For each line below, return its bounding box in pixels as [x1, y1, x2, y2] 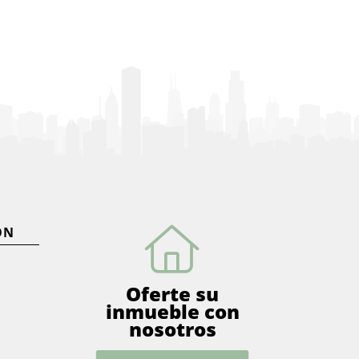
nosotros [128, 316, 216, 342]
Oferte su [126, 280, 220, 307]
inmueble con [105, 298, 240, 325]
